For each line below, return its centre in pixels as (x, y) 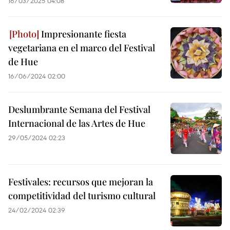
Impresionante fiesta (83, 34)
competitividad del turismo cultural (82, 196)
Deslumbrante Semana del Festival (79, 109)
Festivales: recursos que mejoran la (81, 182)
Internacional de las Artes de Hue (77, 123)
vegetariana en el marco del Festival (82, 48)
